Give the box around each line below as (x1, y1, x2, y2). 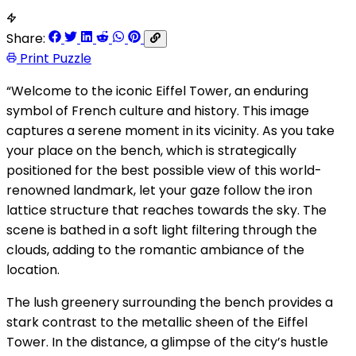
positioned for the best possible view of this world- (6, 161, 322, 180)
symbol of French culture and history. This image (6, 101, 309, 120)
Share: (6, 29, 45, 48)
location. (6, 260, 60, 279)
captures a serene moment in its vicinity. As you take (6, 121, 335, 140)
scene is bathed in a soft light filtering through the (6, 220, 317, 239)
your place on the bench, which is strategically (6, 141, 296, 160)
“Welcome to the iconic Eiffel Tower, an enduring (6, 81, 308, 100)
